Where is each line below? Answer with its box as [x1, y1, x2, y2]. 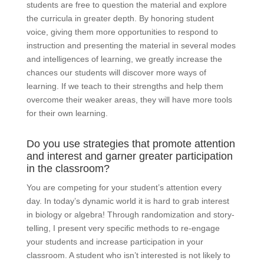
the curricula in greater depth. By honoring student [26, 14, 214, 24]
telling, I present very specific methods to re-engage [26, 223, 220, 233]
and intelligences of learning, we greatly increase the [26, 54, 222, 64]
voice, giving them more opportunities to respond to [26, 27, 218, 37]
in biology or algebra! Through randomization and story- [26, 210, 235, 220]
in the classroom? [26, 163, 110, 175]
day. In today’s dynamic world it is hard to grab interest [26, 196, 229, 206]
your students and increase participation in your [26, 237, 203, 247]
